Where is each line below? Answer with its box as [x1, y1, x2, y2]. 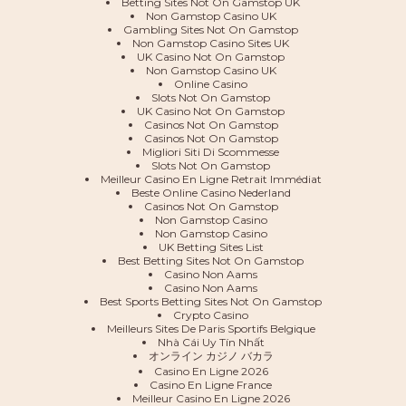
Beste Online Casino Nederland [130, 186, 291, 199]
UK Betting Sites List [158, 240, 264, 254]
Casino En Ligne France [150, 378, 272, 391]
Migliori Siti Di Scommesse [142, 145, 279, 159]
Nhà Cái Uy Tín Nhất [157, 335, 265, 349]
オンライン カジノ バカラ [148, 349, 274, 362]
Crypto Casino [173, 308, 248, 322]
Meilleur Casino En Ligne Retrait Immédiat [100, 172, 322, 186]
